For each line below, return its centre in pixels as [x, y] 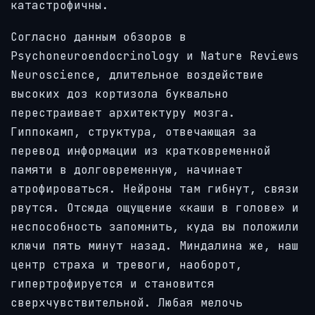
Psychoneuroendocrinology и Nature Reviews [155, 56]
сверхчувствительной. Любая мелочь [127, 302]
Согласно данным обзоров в [98, 37]
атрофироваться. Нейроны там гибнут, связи [155, 188]
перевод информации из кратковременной [141, 150]
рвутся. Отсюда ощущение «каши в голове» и [155, 207]
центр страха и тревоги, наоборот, [127, 264]
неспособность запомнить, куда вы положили [155, 226]
